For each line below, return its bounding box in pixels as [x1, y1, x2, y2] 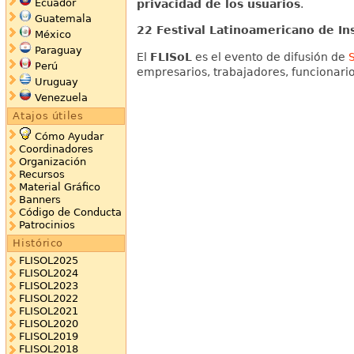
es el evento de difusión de [191, 50, 348, 63]
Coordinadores [18, 143, 93, 156]
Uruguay [34, 76, 78, 88]
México [34, 28, 71, 41]
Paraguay [34, 44, 82, 57]
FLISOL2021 [18, 305, 78, 318]
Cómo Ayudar [34, 130, 104, 143]
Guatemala [34, 13, 92, 25]
